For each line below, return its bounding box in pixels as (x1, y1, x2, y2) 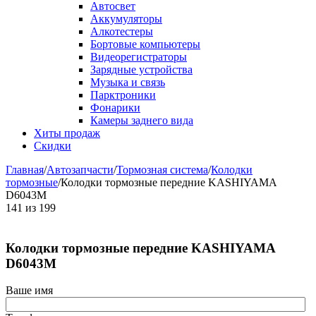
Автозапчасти (47, 164, 114, 176)
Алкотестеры (90, 25, 153, 37)
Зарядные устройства (90, 63, 193, 75)
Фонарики (90, 102, 140, 114)
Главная (6, 164, 44, 176)
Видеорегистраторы (90, 51, 187, 63)
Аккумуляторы (90, 13, 162, 25)
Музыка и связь (90, 76, 165, 88)
